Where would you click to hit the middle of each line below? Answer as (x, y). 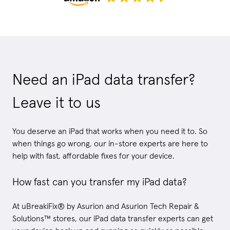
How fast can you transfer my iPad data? (100, 182)
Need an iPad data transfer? (104, 80)
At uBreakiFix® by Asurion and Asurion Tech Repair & (106, 206)
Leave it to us (56, 103)
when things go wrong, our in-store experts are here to (110, 143)
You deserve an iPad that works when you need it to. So (110, 131)
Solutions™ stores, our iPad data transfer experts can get (113, 218)
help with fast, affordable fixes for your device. (93, 156)
